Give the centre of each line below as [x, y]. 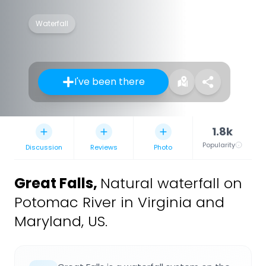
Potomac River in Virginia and [119, 202]
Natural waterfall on [171, 183]
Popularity [219, 145]
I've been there [109, 82]
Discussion [44, 148]
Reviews [104, 148]
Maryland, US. [61, 221]
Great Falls [54, 183]
